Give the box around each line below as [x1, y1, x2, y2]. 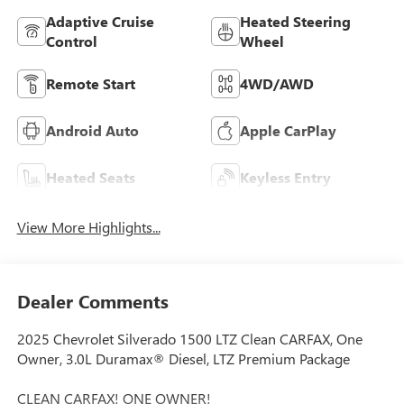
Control [45, 32, 97, 51]
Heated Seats [45, 168, 135, 188]
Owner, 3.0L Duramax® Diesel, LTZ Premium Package [16, 348, 350, 368]
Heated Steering [240, 12, 351, 32]
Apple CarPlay [240, 121, 336, 141]
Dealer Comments [16, 288, 169, 313]
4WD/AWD [240, 74, 314, 94]
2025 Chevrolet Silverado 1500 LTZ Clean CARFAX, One [16, 328, 363, 348]
